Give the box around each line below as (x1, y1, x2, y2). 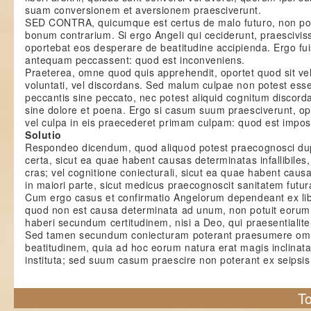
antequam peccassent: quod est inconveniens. (25, 53, 245, 67)
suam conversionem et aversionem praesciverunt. (25, 3, 262, 17)
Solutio (25, 128, 62, 142)
